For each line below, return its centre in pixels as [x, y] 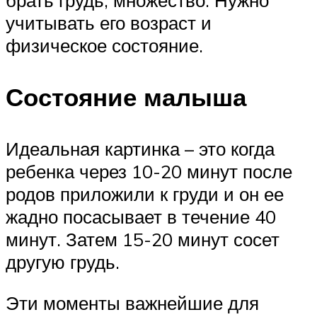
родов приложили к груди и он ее [145, 194]
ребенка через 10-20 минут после [149, 172]
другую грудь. [63, 262]
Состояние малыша [126, 97]
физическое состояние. [104, 45]
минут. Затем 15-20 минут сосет [143, 240]
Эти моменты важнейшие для [132, 302]
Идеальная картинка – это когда [140, 149]
